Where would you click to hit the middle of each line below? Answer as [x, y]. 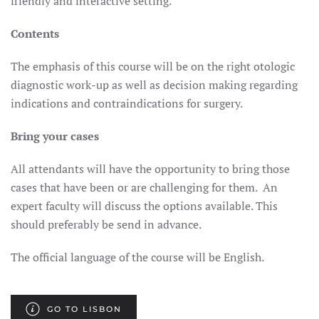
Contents [35, 33]
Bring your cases [55, 136]
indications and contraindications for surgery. [127, 103]
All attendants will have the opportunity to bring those [150, 169]
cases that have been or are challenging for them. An [144, 187]
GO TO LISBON [84, 309]
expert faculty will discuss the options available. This [144, 206]
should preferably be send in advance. [106, 224]
